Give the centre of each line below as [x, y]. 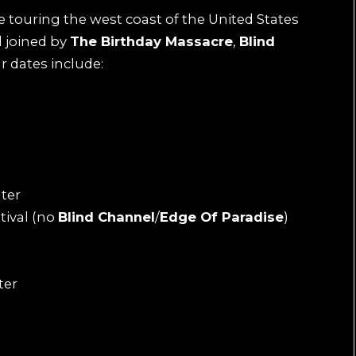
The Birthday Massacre [151, 41]
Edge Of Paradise [222, 217]
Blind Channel [106, 217]
